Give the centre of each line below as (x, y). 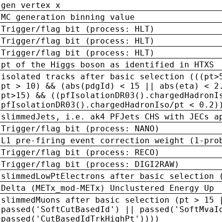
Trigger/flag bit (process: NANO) (80, 128)
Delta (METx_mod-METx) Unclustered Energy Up (108, 188)
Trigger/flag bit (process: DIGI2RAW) (90, 164)
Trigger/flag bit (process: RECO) (80, 152)
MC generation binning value (68, 17)
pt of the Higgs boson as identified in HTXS (108, 64)
